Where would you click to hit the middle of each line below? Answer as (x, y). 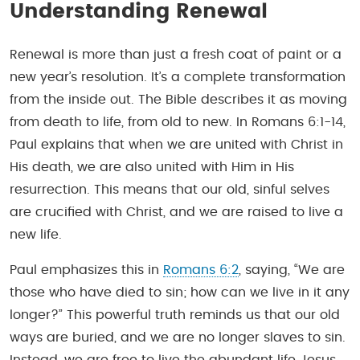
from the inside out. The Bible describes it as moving (178, 99)
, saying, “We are (292, 270)
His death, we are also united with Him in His (152, 167)
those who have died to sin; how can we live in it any (180, 292)
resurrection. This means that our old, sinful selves (170, 189)
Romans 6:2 (201, 270)
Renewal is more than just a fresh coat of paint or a (176, 54)
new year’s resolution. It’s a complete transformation (178, 77)
